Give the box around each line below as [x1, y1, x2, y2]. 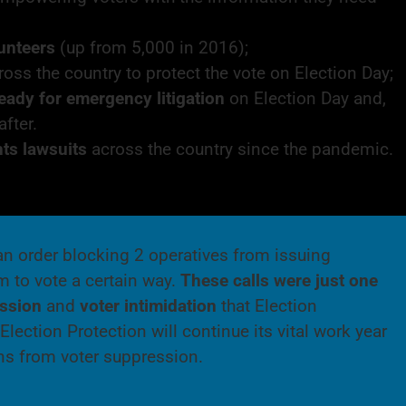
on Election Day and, [224, 87, 386, 109]
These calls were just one [179, 269, 378, 291]
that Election [220, 295, 317, 316]
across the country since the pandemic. [91, 138, 393, 159]
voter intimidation [74, 295, 221, 316]
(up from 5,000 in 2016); [59, 36, 248, 58]
